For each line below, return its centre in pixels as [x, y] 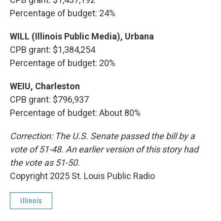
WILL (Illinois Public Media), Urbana [82, 36]
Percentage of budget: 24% [63, 13]
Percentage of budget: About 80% [75, 113]
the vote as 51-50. [45, 163]
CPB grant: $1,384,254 [53, 50]
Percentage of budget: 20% [63, 63]
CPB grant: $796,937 [49, 99]
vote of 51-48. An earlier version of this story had [104, 149]
